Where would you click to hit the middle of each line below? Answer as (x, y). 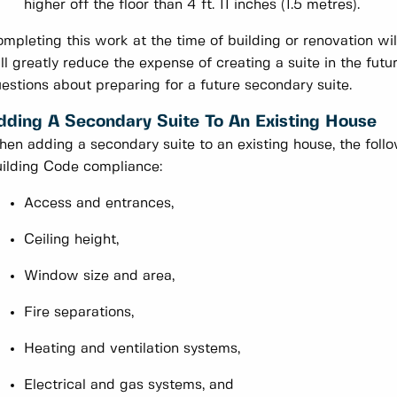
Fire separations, (79, 313)
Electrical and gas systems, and (129, 385)
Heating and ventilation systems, (132, 349)
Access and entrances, (99, 204)
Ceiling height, (71, 240)
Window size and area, (99, 276)
